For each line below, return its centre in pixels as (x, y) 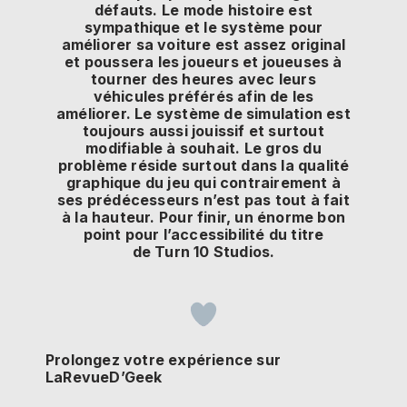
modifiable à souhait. (163, 149)
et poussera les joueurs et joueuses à (203, 62)
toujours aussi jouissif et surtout (203, 131)
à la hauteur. (109, 218)
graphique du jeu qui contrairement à (203, 183)
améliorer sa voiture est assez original (203, 45)
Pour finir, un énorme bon (250, 218)
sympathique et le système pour (203, 28)
